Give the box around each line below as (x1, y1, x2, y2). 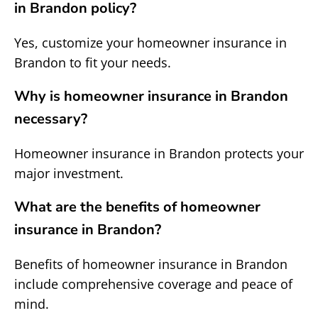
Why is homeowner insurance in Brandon (14, 87, 288, 106)
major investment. (14, 165, 124, 182)
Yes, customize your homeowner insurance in (14, 34, 287, 51)
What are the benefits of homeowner (14, 197, 261, 216)
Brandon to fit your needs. (14, 54, 171, 71)
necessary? (14, 109, 87, 128)
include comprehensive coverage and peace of (14, 275, 292, 292)
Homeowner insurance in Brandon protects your (14, 145, 304, 162)
